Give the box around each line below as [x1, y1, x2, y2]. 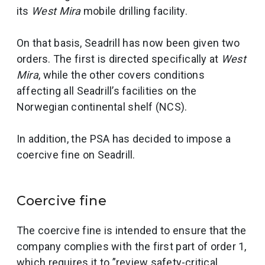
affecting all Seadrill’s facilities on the [17, 85, 197, 97]
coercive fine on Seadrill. [17, 148, 135, 161]
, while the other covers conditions [38, 69, 205, 81]
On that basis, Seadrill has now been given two [17, 37, 240, 49]
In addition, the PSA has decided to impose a [17, 132, 231, 145]
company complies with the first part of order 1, [17, 240, 247, 253]
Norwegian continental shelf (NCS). [17, 101, 188, 113]
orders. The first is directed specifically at [17, 53, 221, 65]
